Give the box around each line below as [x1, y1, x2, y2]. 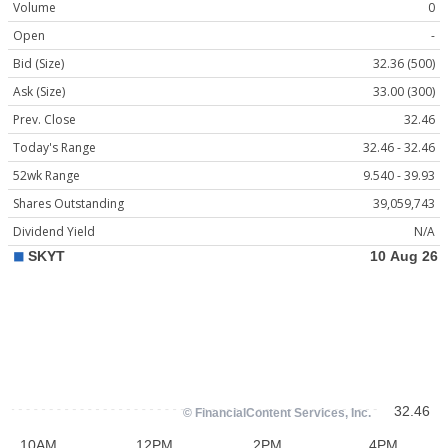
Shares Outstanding [13, 195, 124, 213]
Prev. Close [13, 111, 76, 129]
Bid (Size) [13, 55, 64, 73]
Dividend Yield [13, 223, 95, 241]
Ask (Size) [13, 83, 65, 101]
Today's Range [13, 139, 96, 157]
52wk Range [13, 167, 80, 185]
